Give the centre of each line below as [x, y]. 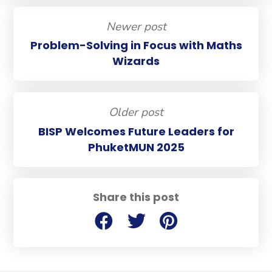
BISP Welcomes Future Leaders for [136, 131]
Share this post [136, 197]
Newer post [136, 26]
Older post [136, 112]
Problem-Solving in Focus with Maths [136, 46]
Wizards [136, 61]
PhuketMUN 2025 [136, 147]
